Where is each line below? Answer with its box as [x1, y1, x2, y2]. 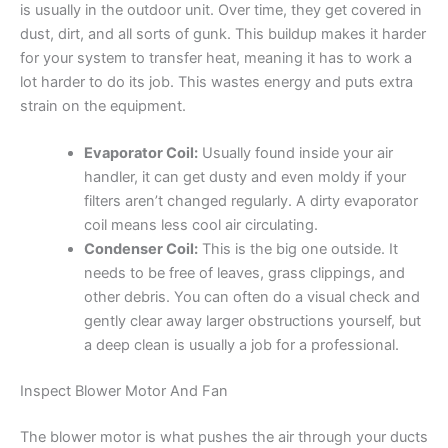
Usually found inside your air [197, 143, 393, 162]
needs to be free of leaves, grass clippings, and [83, 263, 405, 282]
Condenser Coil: [83, 239, 198, 258]
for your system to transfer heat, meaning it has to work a [20, 48, 412, 67]
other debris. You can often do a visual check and [83, 287, 420, 306]
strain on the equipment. [20, 96, 186, 115]
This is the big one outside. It [197, 239, 398, 258]
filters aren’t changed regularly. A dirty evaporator [83, 191, 418, 210]
